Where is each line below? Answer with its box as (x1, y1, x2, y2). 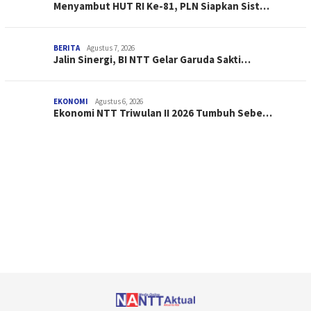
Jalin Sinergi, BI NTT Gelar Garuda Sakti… (53, 53, 251, 67)
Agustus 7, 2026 (87, 43, 135, 53)
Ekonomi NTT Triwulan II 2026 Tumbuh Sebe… (53, 106, 272, 120)
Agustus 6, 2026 (95, 96, 143, 107)
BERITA (53, 43, 80, 53)
